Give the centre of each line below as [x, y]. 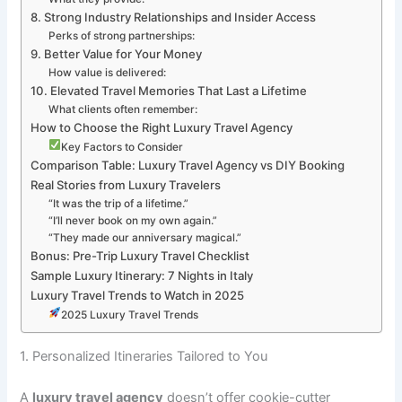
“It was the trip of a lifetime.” [119, 203]
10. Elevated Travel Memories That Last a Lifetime [168, 90]
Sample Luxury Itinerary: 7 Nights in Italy [141, 275]
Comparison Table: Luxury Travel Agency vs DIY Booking [187, 165]
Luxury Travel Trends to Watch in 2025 [137, 295]
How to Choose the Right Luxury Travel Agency [161, 127]
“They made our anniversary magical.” [145, 237]
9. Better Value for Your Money [116, 53]
